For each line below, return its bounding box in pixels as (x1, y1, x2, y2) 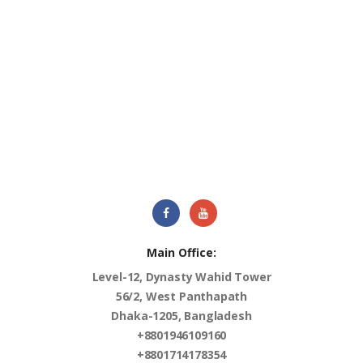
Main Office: (146, 244, 216, 260)
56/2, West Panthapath (115, 288, 248, 305)
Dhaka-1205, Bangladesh (111, 308, 252, 324)
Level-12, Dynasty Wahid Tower (92, 269, 271, 285)
